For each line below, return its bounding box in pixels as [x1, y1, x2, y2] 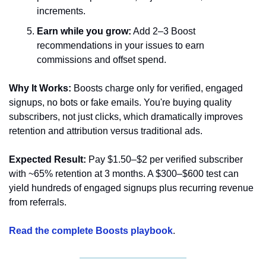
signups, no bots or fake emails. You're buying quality [9, 97, 232, 108]
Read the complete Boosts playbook [9, 226, 173, 236]
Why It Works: [9, 83, 71, 94]
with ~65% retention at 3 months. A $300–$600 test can [9, 169, 239, 179]
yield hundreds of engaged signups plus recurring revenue [9, 183, 254, 194]
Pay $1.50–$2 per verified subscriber [86, 154, 243, 165]
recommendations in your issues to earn [37, 40, 204, 51]
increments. [37, 6, 85, 17]
